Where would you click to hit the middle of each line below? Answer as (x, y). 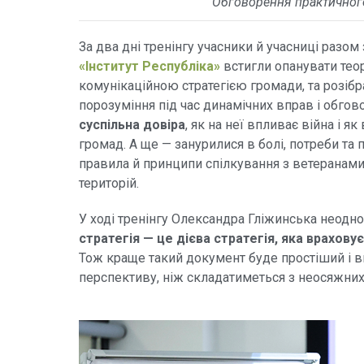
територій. (109, 183)
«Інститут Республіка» (149, 66)
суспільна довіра (132, 124)
